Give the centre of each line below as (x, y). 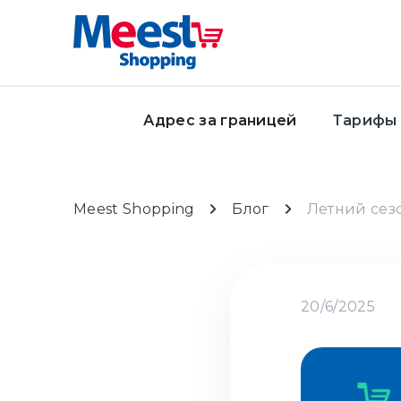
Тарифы (365, 120)
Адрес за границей (220, 120)
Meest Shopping (134, 209)
